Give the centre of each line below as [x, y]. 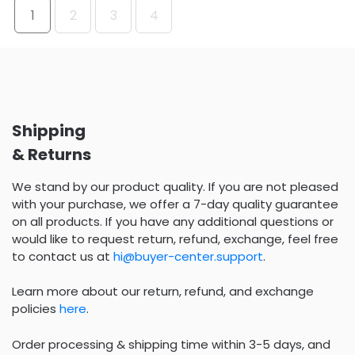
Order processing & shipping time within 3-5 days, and [171, 344]
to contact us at [63, 256]
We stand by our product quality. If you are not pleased [175, 186]
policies [36, 309]
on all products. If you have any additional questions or [173, 221]
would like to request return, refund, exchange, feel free [175, 239]
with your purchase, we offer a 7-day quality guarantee [175, 204]
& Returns [52, 154]
